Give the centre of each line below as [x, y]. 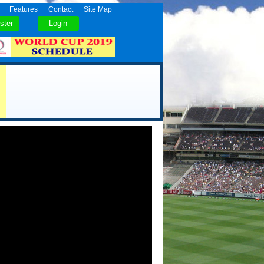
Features [23, 9]
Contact [60, 9]
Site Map [98, 9]
